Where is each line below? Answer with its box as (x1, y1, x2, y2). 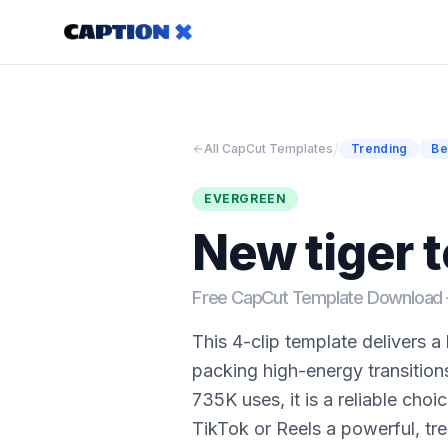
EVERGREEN (204, 191, 287, 206)
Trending (351, 141, 408, 156)
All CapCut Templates (204, 141, 333, 156)
